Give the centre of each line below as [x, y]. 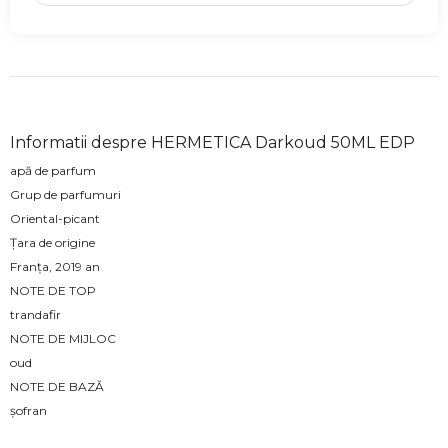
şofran [30, 411]
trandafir [35, 315]
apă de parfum [53, 171]
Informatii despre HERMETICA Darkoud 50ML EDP [212, 143]
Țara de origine [52, 243]
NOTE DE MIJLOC [63, 339]
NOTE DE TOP [53, 291]
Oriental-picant [55, 219]
